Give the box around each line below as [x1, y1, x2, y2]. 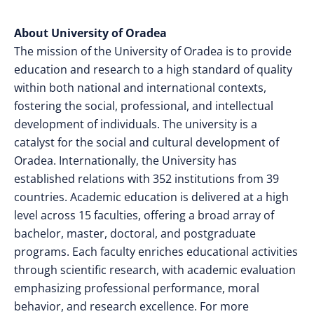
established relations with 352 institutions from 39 [14, 170, 279, 186]
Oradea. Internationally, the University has [14, 152, 237, 168]
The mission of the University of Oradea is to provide [14, 43, 292, 59]
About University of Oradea [14, 25, 167, 41]
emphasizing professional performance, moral [14, 280, 259, 296]
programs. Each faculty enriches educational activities [14, 243, 298, 259]
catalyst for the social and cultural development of [14, 134, 279, 150]
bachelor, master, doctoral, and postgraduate [14, 225, 256, 241]
